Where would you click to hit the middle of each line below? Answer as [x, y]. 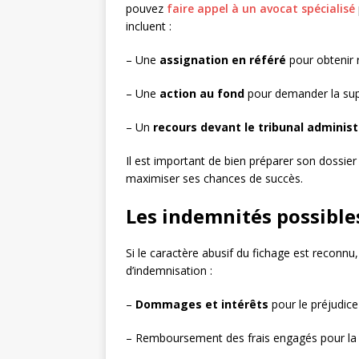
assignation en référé [223, 60]
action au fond [202, 93]
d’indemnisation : [169, 270]
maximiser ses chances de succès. [214, 178]
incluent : [149, 26]
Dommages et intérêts [202, 304]
